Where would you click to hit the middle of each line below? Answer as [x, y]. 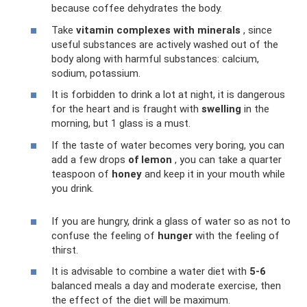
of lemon [150, 159]
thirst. [65, 250]
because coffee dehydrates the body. [137, 9]
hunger [175, 235]
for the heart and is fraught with [126, 109]
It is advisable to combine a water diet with [150, 272]
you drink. [73, 188]
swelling [221, 109]
